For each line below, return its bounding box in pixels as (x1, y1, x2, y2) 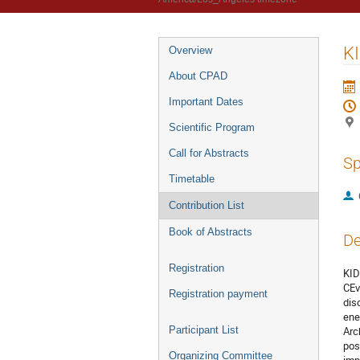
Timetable (169, 173, 215, 185)
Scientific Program (169, 121, 255, 133)
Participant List (169, 324, 239, 336)
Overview (169, 44, 212, 56)
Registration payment (169, 288, 268, 300)
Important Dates (169, 96, 243, 108)
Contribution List (169, 199, 244, 211)
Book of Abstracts (169, 226, 252, 238)
